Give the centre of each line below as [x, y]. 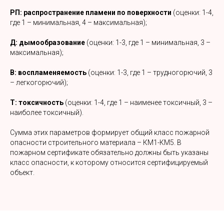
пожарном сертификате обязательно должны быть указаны [109, 152]
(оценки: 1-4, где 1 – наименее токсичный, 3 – [138, 102]
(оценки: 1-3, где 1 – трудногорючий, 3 [149, 72]
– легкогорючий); [39, 82]
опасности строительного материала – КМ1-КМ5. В [96, 142]
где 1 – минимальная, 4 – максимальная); [78, 22]
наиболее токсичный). [47, 112]
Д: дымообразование [47, 42]
